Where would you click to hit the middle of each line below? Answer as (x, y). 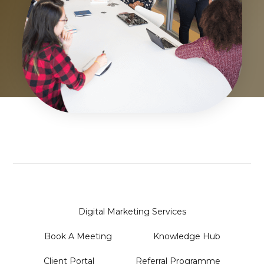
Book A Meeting (78, 237)
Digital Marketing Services (132, 212)
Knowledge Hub (187, 237)
